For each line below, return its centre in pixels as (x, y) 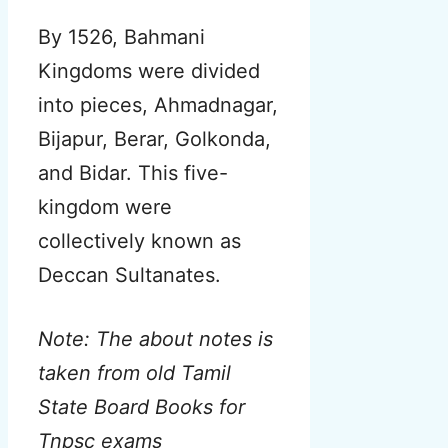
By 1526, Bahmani (121, 37)
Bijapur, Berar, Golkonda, (154, 139)
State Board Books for (141, 407)
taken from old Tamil (134, 373)
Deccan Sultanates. (129, 275)
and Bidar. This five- (133, 173)
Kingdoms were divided (149, 71)
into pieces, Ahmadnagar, (158, 105)
